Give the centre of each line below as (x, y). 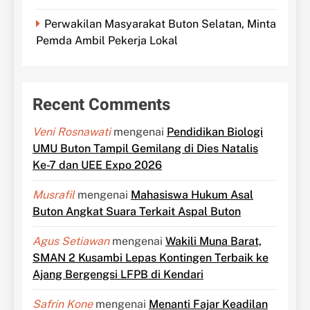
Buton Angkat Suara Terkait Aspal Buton (137, 211)
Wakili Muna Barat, (213, 241)
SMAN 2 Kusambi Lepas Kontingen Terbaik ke (151, 257)
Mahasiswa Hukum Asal (192, 194)
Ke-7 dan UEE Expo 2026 (97, 165)
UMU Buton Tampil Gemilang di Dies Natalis (145, 148)
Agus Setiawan (71, 241)
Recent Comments (101, 104)
